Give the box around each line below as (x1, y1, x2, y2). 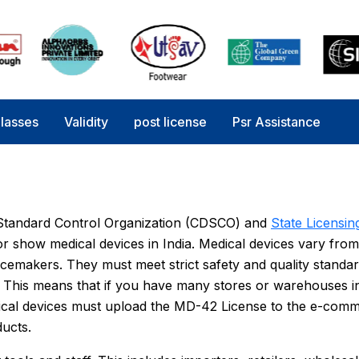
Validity (64, 114, 108, 130)
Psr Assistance (232, 114, 321, 130)
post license (134, 114, 207, 130)
